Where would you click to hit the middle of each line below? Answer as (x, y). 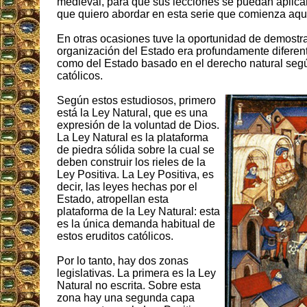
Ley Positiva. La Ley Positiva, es (135, 175)
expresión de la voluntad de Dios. (138, 125)
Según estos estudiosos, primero (136, 101)
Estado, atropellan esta (113, 199)
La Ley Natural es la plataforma (133, 138)
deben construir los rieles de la (131, 162)
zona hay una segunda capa (126, 298)
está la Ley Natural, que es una (132, 113)
